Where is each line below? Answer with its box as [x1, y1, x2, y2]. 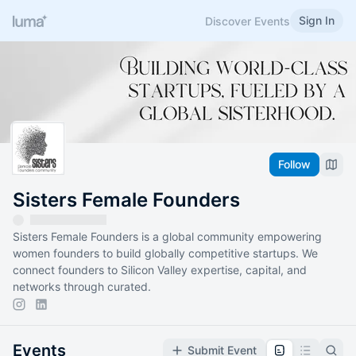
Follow [278, 157, 311, 172]
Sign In [299, 14, 335, 27]
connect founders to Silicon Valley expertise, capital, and [13, 263, 307, 277]
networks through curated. [13, 280, 151, 294]
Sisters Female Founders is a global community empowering [13, 230, 322, 244]
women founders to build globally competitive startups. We [13, 246, 318, 261]
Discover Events [205, 14, 290, 28]
